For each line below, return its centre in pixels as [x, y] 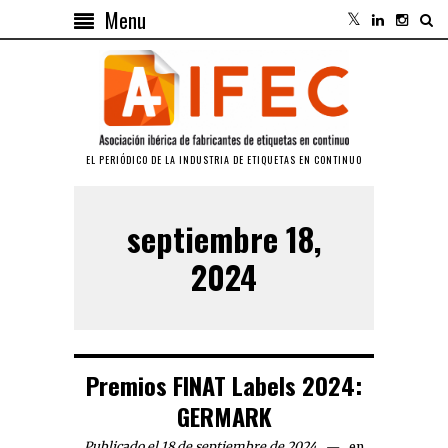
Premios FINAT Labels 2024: [224, 385]
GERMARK [224, 416]
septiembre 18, [224, 239]
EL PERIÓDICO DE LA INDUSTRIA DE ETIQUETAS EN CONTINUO [224, 160]
